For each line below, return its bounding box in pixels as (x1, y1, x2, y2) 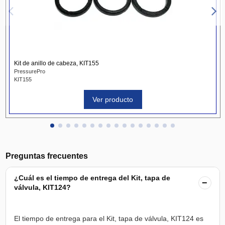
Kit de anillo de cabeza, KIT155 (14, 60, 99, 67)
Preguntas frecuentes (5, 151, 88, 160)
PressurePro (14, 68, 45, 75)
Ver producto (92, 95, 133, 103)
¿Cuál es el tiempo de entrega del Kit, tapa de (14, 173, 170, 182)
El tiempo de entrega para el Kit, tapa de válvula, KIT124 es (14, 214, 203, 222)
